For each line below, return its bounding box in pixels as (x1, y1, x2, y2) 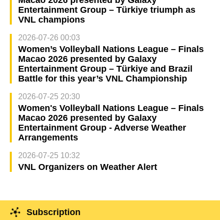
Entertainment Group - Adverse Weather (18, 122, 186, 133)
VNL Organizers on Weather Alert (18, 162, 157, 172)
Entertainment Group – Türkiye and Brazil (18, 63, 192, 74)
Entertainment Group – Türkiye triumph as (18, 4, 195, 15)
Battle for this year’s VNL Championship (18, 73, 187, 83)
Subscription (26, 207, 81, 217)
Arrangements (18, 132, 78, 142)
